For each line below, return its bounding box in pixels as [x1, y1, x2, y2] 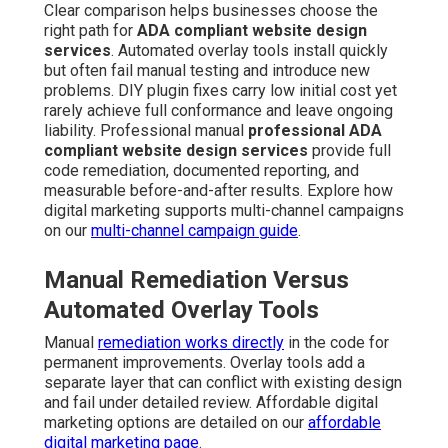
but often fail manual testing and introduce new [44, 61, 370, 81]
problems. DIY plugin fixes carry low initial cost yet [44, 81, 397, 101]
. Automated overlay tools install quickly [111, 41, 388, 61]
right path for [44, 21, 137, 41]
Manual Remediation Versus [44, 266, 349, 295]
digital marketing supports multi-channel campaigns [44, 201, 404, 221]
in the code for [284, 333, 389, 353]
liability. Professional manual [44, 121, 248, 141]
